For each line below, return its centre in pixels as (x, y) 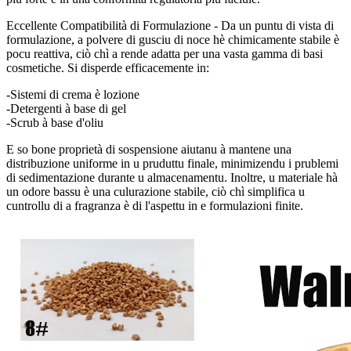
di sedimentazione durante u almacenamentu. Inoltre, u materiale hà (172, 177)
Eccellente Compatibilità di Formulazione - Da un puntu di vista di (170, 25)
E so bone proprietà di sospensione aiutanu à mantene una (149, 149)
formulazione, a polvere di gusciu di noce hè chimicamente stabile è (173, 39)
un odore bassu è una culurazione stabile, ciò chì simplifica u (156, 191)
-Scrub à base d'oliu (55, 122)
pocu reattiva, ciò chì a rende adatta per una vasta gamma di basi (165, 53)
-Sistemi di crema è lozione (73, 94)
